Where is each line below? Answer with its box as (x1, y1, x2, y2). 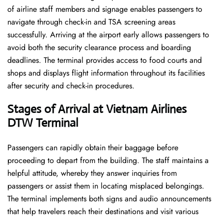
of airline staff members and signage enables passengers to (7, 3, 202, 15)
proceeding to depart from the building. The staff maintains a (7, 155, 209, 166)
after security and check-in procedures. (7, 80, 135, 92)
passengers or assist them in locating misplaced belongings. (7, 180, 204, 192)
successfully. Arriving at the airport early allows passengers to (7, 29, 209, 41)
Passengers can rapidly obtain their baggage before (7, 142, 178, 154)
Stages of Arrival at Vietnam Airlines (7, 102, 187, 117)
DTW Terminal (7, 115, 78, 131)
